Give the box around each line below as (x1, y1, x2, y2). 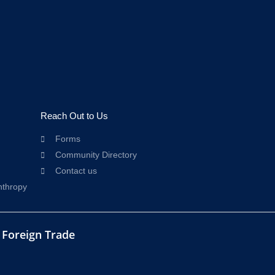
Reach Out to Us (40, 110, 108, 121)
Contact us (55, 166, 97, 176)
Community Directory (55, 150, 137, 160)
